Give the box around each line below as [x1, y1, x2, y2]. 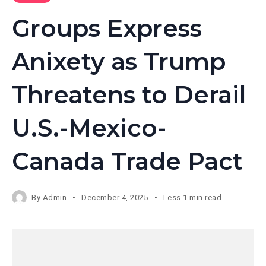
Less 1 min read [163, 193, 222, 202]
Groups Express [12, 14, 202, 43]
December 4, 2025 [81, 193, 148, 202]
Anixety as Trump [12, 47, 226, 76]
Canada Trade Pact [12, 147, 243, 176]
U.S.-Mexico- [12, 113, 166, 142]
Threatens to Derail [12, 80, 246, 109]
